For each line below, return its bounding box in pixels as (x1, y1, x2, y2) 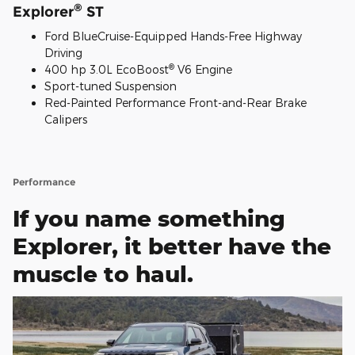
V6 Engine (174, 63, 232, 77)
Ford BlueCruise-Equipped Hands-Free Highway (44, 29, 302, 44)
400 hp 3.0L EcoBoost (44, 63, 169, 77)
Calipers (44, 113, 87, 127)
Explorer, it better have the (13, 232, 331, 261)
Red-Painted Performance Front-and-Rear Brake (44, 96, 307, 110)
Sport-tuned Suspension (44, 79, 177, 94)
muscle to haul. (13, 260, 193, 288)
